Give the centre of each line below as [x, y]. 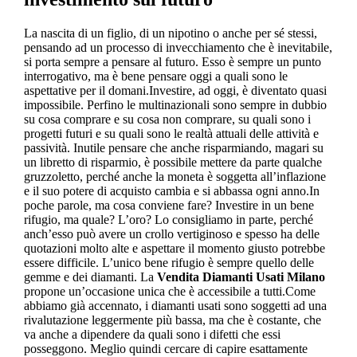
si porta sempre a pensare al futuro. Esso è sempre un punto [172, 61]
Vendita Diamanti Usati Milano [241, 277]
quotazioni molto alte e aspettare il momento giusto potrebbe [174, 248]
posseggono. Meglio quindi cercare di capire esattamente [165, 348]
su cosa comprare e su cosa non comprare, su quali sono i [167, 119]
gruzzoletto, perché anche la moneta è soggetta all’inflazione [175, 176]
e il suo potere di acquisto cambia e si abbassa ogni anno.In [171, 190]
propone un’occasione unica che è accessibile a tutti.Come [169, 291]
